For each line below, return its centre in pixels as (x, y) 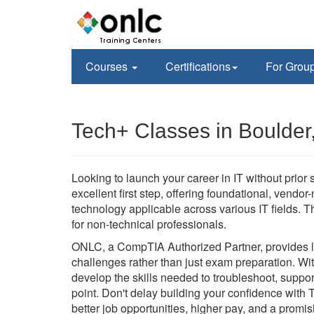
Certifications (198, 66)
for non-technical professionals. (149, 224)
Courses (108, 66)
